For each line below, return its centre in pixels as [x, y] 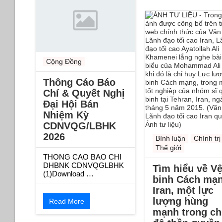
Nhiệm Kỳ [66, 115]
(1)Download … [68, 173]
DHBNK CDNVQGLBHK [83, 165]
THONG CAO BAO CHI [82, 157]
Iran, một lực [183, 191]
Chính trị [207, 139]
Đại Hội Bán [71, 104]
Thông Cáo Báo [79, 82]
